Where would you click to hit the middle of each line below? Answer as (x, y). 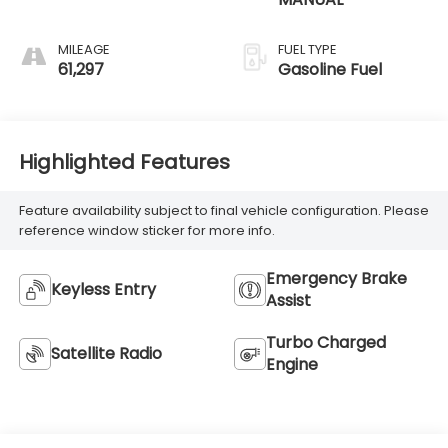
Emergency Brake (336, 279)
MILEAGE (83, 50)
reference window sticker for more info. (146, 230)
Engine (292, 365)
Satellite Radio (106, 354)
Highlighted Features (124, 161)
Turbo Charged (326, 343)
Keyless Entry (103, 290)
